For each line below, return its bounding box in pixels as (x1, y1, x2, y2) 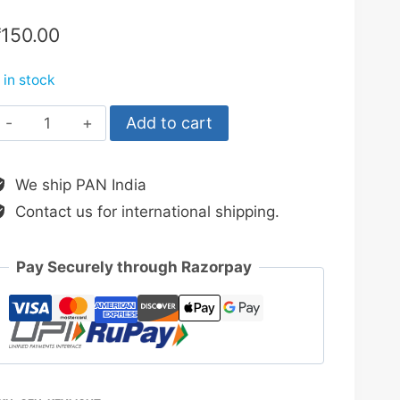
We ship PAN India (10, 175, 146, 194)
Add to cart (125, 112, 212, 132)
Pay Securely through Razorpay (16, 257, 253, 276)
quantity (29, 204, 87, 222)
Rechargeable (29, 131, 129, 150)
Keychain (29, 155, 94, 174)
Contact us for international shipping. (10, 202, 279, 221)
